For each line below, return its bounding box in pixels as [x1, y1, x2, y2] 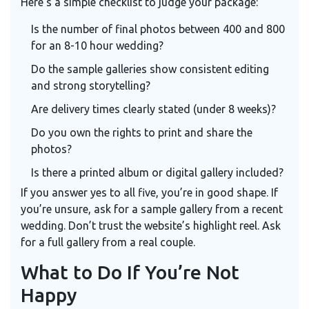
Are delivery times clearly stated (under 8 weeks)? [31, 102, 276, 115]
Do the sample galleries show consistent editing [31, 62, 269, 75]
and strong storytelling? [31, 79, 150, 92]
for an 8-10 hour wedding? [31, 39, 163, 52]
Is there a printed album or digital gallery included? [31, 166, 283, 179]
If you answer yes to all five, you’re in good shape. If [21, 186, 278, 199]
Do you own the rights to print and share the [31, 126, 252, 139]
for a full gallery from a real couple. [21, 235, 195, 248]
